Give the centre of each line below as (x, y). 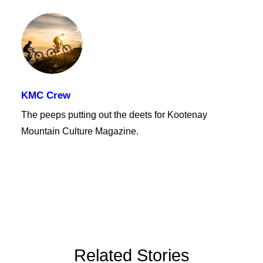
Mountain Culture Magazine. (80, 131)
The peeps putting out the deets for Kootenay (114, 115)
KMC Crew (46, 95)
